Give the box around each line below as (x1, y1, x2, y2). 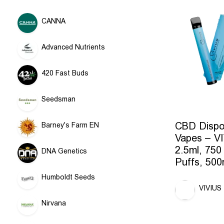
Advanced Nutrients (41, 43, 105, 51)
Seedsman (41, 95, 75, 103)
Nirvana (41, 199, 66, 207)
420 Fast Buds (41, 69, 88, 77)
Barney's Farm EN (41, 121, 99, 129)
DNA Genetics (41, 147, 87, 155)
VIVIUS (199, 184, 221, 192)
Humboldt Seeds (41, 173, 95, 181)
